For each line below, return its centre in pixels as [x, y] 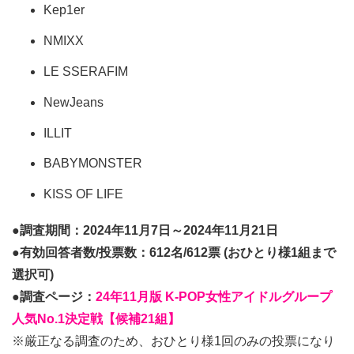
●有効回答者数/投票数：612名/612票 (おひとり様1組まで [174, 253]
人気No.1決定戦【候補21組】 [96, 319]
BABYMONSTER [93, 164]
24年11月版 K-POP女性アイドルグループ [214, 297]
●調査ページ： [54, 297]
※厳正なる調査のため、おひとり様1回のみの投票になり [173, 341]
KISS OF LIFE [83, 194]
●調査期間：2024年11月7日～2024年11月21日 [145, 231]
